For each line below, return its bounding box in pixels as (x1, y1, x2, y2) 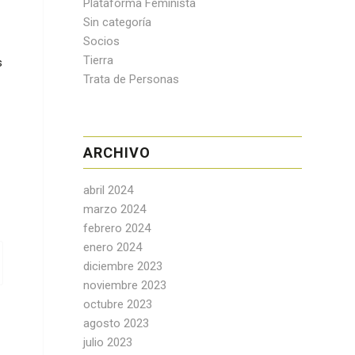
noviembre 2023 (83, 278, 167, 292)
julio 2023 (83, 335, 133, 349)
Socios (83, 34, 120, 48)
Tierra (83, 53, 114, 67)
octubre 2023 (83, 297, 153, 311)
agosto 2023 (83, 316, 150, 330)
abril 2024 (83, 183, 134, 197)
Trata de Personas (83, 72, 180, 86)
